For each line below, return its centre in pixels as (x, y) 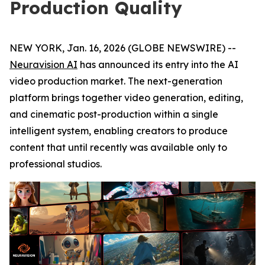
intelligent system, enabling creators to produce (119, 131)
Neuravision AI (43, 64)
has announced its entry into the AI (158, 64)
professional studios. (56, 164)
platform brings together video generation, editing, (126, 98)
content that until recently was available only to (118, 147)
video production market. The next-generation (116, 81)
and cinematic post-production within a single (114, 114)
